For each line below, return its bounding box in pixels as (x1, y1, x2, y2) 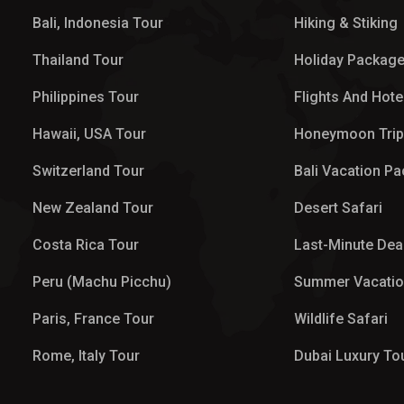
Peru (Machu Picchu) (32, 273, 171, 290)
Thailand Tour (32, 51, 124, 69)
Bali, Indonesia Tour (32, 14, 163, 32)
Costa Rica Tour (32, 236, 139, 253)
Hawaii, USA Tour (32, 125, 146, 142)
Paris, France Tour (32, 310, 154, 327)
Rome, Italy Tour (32, 347, 140, 364)
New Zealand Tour (32, 199, 153, 216)
